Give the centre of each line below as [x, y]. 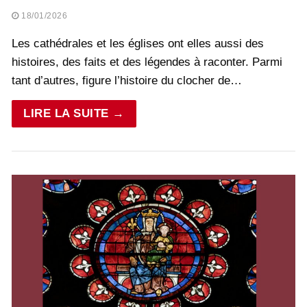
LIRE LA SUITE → [74, 114]
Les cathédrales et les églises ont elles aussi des [138, 44]
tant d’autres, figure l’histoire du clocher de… [127, 81]
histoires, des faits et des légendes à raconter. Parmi [147, 62]
